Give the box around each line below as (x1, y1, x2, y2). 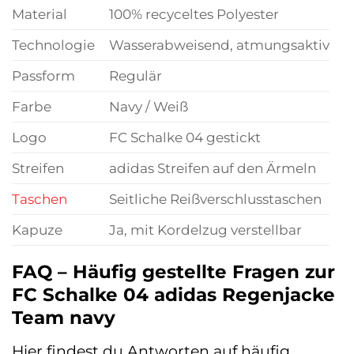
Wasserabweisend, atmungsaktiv (108, 36, 330, 54)
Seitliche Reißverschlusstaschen (108, 190, 322, 208)
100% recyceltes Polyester (108, 6, 279, 23)
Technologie (12, 36, 95, 54)
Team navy (12, 307, 115, 330)
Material (12, 6, 67, 23)
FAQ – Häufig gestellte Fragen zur (12, 261, 335, 284)
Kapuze (12, 221, 62, 239)
